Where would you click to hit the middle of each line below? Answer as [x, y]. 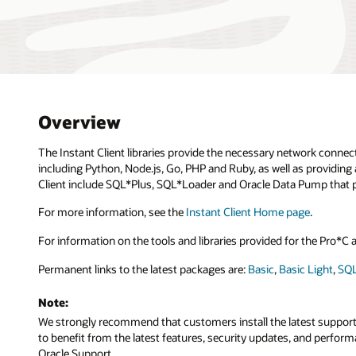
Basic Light [306, 269]
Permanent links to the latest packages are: [143, 269]
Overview [79, 121]
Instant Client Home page [248, 212]
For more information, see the [112, 212]
